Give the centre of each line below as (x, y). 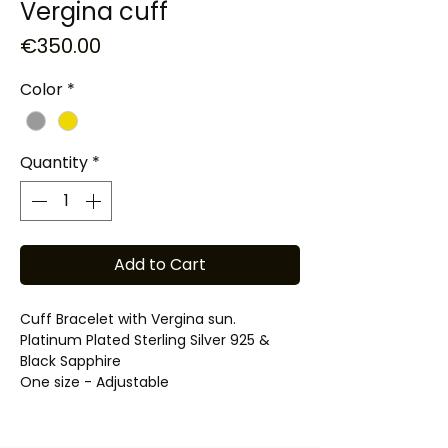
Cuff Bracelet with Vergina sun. (128, 319)
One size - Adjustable (94, 382)
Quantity (54, 163)
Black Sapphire (70, 361)
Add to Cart (160, 265)
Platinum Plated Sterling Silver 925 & (145, 340)
